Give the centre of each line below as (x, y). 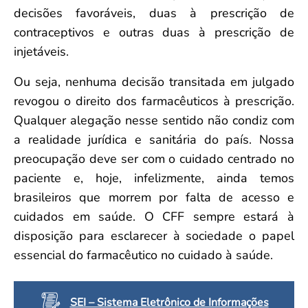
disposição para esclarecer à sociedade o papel (154, 235)
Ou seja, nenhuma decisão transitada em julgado (154, 81)
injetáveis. (43, 51)
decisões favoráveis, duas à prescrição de (154, 13)
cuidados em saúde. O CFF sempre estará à (154, 216)
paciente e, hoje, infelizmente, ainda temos (154, 178)
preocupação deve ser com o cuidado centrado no (154, 158)
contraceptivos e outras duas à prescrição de (154, 32)
